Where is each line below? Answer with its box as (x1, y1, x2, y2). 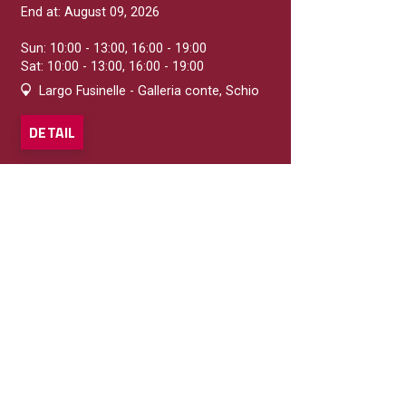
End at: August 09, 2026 (21, 4, 159, 20)
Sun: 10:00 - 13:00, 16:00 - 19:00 (21, 40, 207, 56)
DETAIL (29, 121, 76, 143)
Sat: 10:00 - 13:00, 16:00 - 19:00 (21, 58, 204, 74)
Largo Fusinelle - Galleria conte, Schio (35, 82, 259, 99)
